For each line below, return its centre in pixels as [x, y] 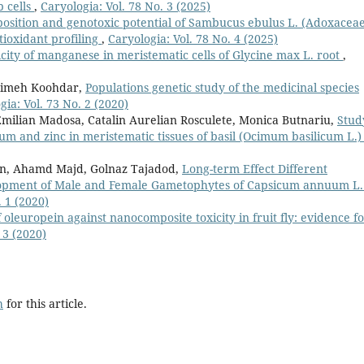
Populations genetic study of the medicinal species [222, 88]
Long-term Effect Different [255, 169]
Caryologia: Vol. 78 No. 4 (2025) [193, 39]
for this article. [45, 304]
